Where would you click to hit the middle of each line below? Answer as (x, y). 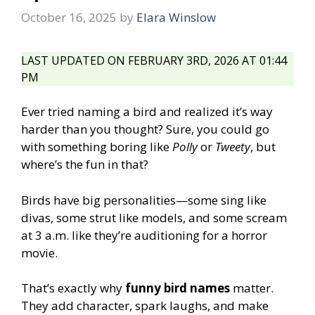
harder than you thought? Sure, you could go (145, 129)
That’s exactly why (73, 288)
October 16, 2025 (69, 18)
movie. (39, 252)
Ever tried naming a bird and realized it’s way (147, 112)
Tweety (233, 147)
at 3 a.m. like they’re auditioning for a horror (144, 235)
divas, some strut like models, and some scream (154, 217)
